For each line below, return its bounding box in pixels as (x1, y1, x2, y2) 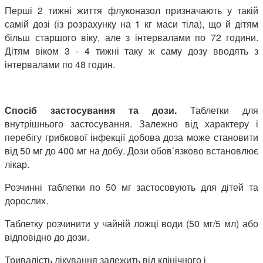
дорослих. (5, 193, 48, 207)
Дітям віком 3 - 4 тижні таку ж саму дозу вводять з (5, 43, 258, 58)
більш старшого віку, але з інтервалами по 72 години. (5, 30, 258, 44)
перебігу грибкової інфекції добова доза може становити (5, 130, 258, 144)
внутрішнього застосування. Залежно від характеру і (5, 116, 258, 130)
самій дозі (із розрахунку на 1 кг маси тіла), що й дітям (5, 16, 258, 31)
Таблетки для (190, 103, 258, 117)
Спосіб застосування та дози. (5, 103, 190, 117)
